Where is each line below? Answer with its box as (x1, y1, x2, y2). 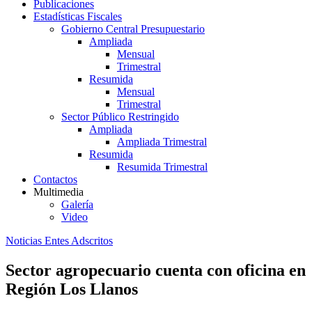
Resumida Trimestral (117, 161, 208, 173)
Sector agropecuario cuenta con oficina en (6, 260, 306, 279)
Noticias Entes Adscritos (6, 235, 113, 247)
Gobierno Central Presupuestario (61, 23, 205, 35)
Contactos (33, 173, 77, 185)
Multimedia (33, 186, 84, 198)
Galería (61, 198, 93, 210)
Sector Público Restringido (61, 111, 179, 123)
